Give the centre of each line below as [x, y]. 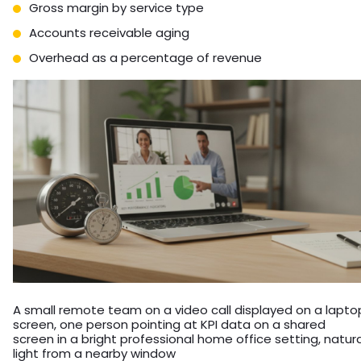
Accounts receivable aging [109, 33]
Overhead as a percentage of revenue [145, 58]
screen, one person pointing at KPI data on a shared [169, 324]
